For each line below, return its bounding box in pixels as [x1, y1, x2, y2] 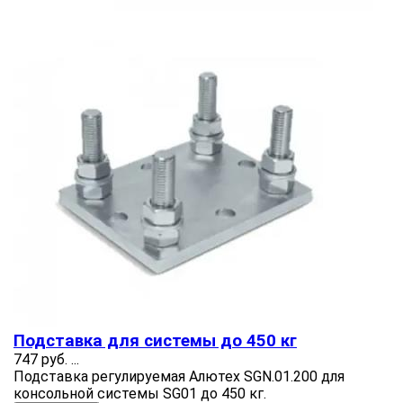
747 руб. [13, 350, 67, 368]
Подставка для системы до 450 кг [13, 330, 297, 351]
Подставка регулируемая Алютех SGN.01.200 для [13, 367, 345, 385]
